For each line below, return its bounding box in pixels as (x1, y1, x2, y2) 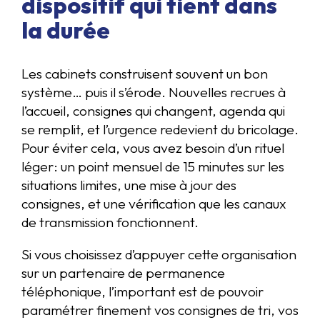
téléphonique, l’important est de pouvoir (21, 282, 264, 300)
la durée (21, 15, 110, 44)
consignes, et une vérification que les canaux (21, 194, 286, 212)
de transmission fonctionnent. (21, 213, 199, 231)
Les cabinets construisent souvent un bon (21, 64, 268, 82)
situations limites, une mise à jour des (21, 176, 236, 194)
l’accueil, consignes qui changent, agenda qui (21, 101, 285, 119)
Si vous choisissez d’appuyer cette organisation (21, 245, 296, 263)
